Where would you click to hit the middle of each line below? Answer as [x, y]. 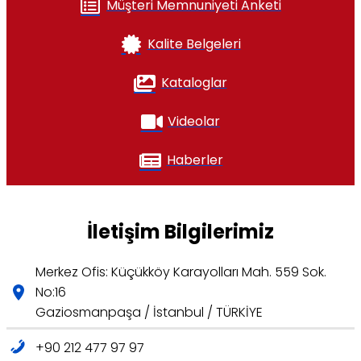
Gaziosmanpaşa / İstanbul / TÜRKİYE [149, 313]
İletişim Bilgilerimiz [180, 232]
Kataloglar [194, 83]
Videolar [194, 122]
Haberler [195, 160]
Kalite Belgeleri [194, 44]
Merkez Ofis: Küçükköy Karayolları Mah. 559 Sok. [180, 272]
